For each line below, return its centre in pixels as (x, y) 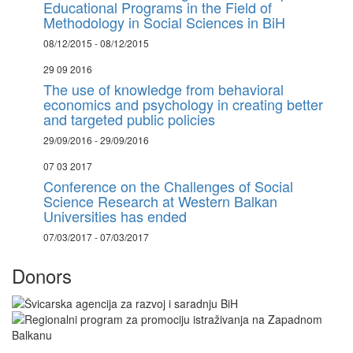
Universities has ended (115, 216)
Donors (42, 275)
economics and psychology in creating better (183, 104)
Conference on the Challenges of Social (168, 186)
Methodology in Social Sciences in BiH (164, 22)
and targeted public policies (129, 119)
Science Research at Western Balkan (160, 201)
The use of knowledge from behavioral (163, 89)
